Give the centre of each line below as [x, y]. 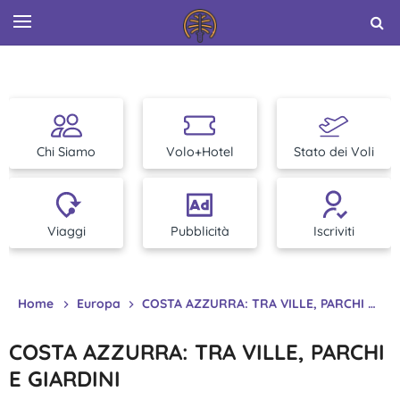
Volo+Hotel [200, 152]
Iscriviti [333, 231]
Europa [100, 304]
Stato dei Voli [333, 152]
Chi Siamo [67, 152]
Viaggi [66, 231]
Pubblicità [200, 231]
